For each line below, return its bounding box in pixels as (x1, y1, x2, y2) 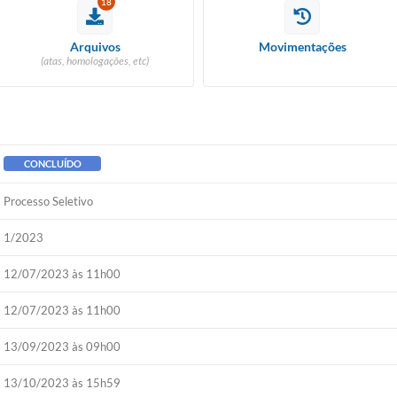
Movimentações (258, 39, 346, 54)
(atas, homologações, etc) (41, 54, 149, 67)
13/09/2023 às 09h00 (4, 339, 121, 354)
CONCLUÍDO (23, 158, 82, 169)
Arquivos (69, 39, 121, 54)
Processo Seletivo (4, 194, 94, 208)
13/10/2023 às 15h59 (4, 376, 121, 390)
